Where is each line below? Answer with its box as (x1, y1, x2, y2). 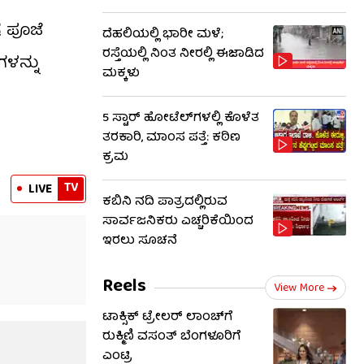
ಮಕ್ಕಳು (102, 63, 140, 84)
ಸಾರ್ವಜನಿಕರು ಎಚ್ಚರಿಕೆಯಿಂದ (102, 211, 253, 232)
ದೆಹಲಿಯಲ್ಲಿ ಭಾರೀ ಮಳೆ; (102, 24, 223, 45)
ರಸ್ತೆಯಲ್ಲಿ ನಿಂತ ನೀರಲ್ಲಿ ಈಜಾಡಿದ (102, 44, 264, 65)
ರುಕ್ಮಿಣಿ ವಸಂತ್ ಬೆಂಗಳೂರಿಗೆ (102, 327, 241, 348)
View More (274, 279, 324, 298)
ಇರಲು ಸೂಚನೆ (102, 231, 177, 252)
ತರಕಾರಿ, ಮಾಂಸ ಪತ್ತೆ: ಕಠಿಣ (102, 128, 240, 149)
